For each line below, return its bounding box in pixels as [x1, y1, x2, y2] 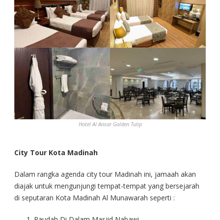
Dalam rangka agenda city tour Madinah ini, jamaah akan [14, 169, 196, 179]
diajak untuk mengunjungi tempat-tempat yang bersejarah [14, 181, 199, 191]
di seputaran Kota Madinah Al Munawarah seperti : [14, 192, 175, 202]
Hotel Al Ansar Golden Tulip [78, 120, 142, 128]
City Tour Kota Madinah [14, 147, 98, 157]
